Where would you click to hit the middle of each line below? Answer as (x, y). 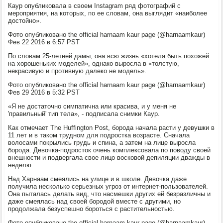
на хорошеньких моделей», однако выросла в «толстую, (94, 63)
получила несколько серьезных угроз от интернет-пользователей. (108, 186)
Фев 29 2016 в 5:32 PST (44, 92)
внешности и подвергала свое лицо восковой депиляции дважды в (109, 157)
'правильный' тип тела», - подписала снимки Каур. (84, 113)
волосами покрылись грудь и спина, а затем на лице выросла (102, 142)
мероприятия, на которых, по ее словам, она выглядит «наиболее (108, 13)
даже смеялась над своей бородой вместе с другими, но (95, 201)
